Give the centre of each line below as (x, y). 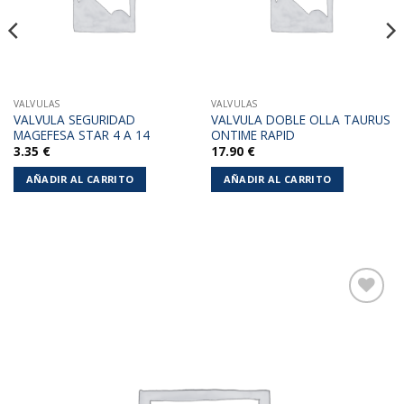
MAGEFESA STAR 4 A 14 (81, 135)
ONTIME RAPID (252, 135)
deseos (360, 369)
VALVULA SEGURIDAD (74, 120)
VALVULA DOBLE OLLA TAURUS (300, 120)
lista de (360, 353)
